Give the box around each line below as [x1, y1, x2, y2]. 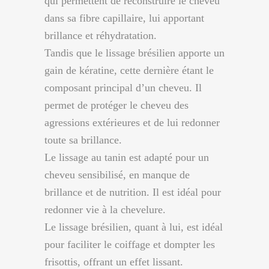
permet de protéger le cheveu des [44, 99, 189, 111]
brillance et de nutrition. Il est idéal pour [44, 186, 221, 198]
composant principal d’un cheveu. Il [44, 82, 202, 94]
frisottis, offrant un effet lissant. [44, 256, 183, 268]
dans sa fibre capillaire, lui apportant [44, 12, 204, 24]
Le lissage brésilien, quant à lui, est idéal [44, 221, 223, 233]
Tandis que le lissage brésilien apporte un [44, 47, 225, 59]
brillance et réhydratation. [44, 29, 157, 41]
